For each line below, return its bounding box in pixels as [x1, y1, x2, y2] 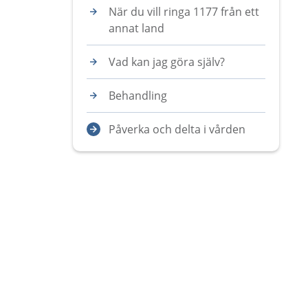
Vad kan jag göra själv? [109, 54, 225, 69]
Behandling [109, 88, 167, 103]
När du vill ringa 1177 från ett [109, 4, 259, 19]
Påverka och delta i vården [109, 122, 245, 137]
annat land [109, 21, 164, 36]
